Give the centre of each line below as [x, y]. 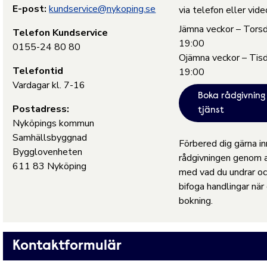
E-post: [30, 9]
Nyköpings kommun [54, 123]
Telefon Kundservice [60, 33]
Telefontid [38, 71]
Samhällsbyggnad [50, 138]
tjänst [211, 110]
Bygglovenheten [48, 152]
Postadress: [41, 109]
